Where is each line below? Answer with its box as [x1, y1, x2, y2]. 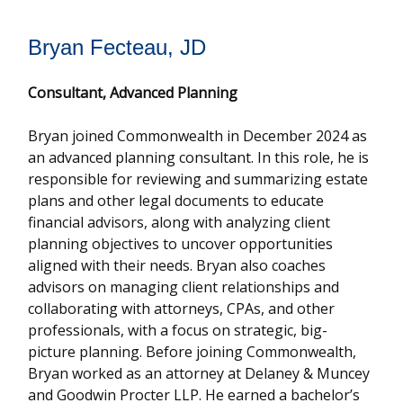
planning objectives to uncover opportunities [28, 234, 334, 254]
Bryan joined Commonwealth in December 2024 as [28, 126, 368, 146]
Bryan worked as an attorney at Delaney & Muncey [28, 363, 371, 383]
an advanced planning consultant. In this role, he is [28, 148, 370, 167]
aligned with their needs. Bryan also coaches [28, 255, 327, 275]
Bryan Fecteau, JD [28, 35, 207, 59]
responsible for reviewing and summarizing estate [28, 169, 369, 189]
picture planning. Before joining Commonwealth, [28, 342, 357, 362]
